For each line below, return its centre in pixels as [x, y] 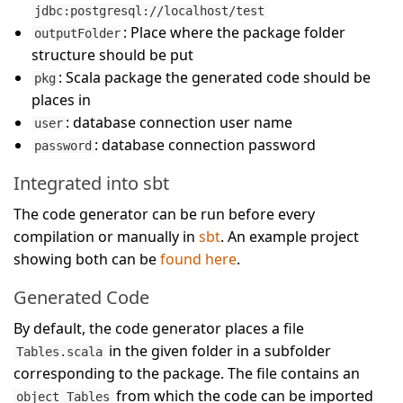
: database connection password [206, 145]
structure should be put [112, 55]
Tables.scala [60, 352]
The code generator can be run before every [164, 215]
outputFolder [78, 34]
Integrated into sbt [91, 184]
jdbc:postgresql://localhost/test [150, 11]
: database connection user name [179, 123]
